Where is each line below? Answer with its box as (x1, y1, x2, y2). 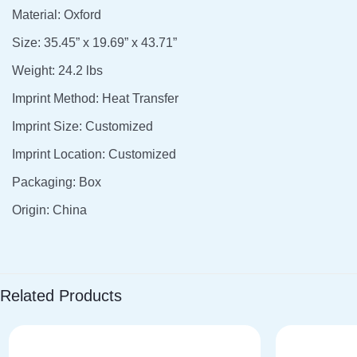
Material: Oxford (12, 7, 101, 22)
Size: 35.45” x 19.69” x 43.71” (12, 35, 177, 49)
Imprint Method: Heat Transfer (12, 91, 178, 105)
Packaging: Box (12, 175, 101, 189)
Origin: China (12, 202, 87, 217)
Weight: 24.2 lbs (12, 63, 103, 77)
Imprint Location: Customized (12, 147, 176, 161)
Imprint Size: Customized (12, 119, 153, 133)
